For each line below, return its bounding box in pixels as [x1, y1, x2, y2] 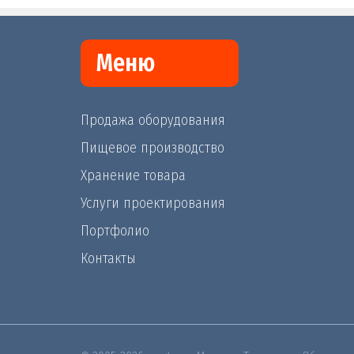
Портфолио [81, 222, 149, 240]
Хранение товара [81, 167, 186, 185]
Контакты [81, 250, 136, 268]
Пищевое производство [81, 139, 224, 157]
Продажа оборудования [81, 111, 225, 130]
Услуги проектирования [81, 194, 225, 213]
